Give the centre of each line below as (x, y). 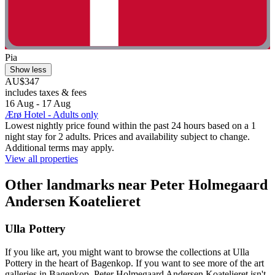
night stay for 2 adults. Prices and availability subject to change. (127, 136)
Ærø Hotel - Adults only (52, 114)
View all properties (41, 158)
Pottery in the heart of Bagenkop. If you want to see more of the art (134, 263)
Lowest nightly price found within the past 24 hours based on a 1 (130, 125)
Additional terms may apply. (60, 147)
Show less (28, 69)
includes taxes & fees (46, 92)
